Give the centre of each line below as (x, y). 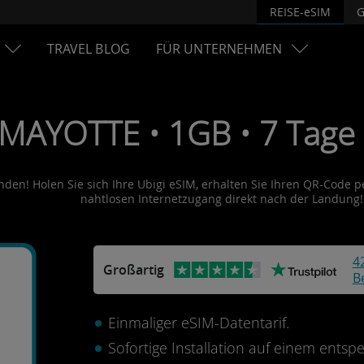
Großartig (133, 270)
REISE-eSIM (300, 11)
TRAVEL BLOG (88, 49)
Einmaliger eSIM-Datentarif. (198, 323)
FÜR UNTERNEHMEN (219, 49)
